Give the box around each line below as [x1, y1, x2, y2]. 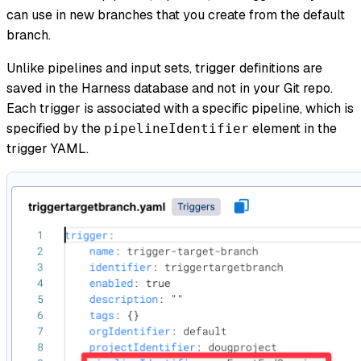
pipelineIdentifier [104, 120, 249, 136]
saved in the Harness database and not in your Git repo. [6, 79, 333, 97]
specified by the [6, 119, 104, 137]
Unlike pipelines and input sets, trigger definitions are [6, 59, 322, 77]
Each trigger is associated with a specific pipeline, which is [6, 99, 354, 117]
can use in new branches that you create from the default [6, 6, 345, 23]
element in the [249, 119, 337, 137]
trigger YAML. [6, 139, 89, 157]
